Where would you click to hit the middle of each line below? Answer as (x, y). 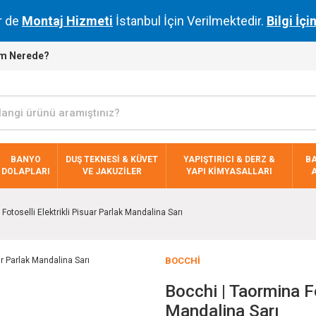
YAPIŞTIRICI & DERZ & (230, 159)
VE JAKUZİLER (112, 171)
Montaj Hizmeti (67, 21)
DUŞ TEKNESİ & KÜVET (112, 159)
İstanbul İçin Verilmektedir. (189, 21)
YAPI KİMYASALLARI (230, 171)
